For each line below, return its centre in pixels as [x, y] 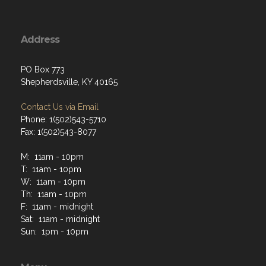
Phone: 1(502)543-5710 [64, 120]
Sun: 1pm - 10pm [55, 232]
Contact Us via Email [60, 107]
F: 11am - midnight [57, 207]
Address [40, 40]
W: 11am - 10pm [53, 182]
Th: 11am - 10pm [54, 194]
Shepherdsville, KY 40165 [69, 82]
